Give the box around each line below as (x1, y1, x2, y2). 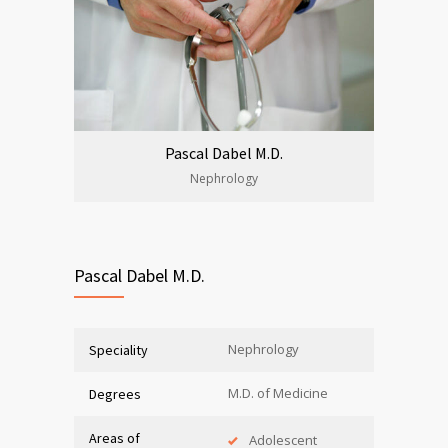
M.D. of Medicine (228, 383, 328, 402)
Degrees (89, 384, 141, 403)
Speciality (89, 340, 148, 359)
